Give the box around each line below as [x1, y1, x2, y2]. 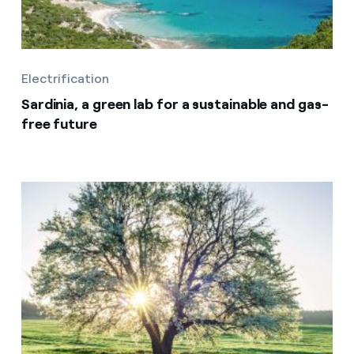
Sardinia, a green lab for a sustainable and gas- [21, 96, 329, 113]
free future [21, 115, 97, 133]
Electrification [21, 71, 109, 86]
